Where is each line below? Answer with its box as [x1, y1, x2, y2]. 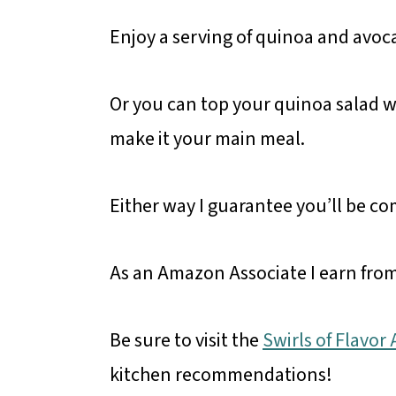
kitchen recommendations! [110, 361, 332, 390]
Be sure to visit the [110, 326, 263, 355]
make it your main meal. [110, 125, 305, 154]
